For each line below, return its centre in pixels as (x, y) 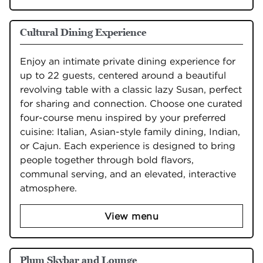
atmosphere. (48, 188)
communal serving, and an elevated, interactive (128, 174)
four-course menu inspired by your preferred (123, 117)
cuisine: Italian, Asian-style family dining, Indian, (130, 131)
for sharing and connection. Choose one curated (131, 103)
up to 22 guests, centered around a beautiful (123, 75)
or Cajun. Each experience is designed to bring (128, 146)
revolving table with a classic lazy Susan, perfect (131, 89)
